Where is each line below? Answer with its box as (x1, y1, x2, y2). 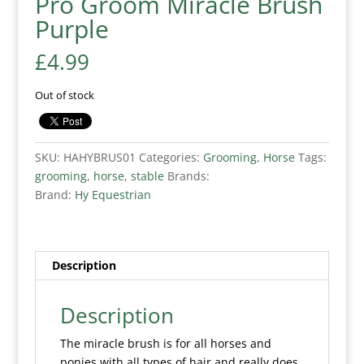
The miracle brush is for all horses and (59, 336, 271, 351)
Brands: (163, 168, 210, 184)
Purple (34, 12, 109, 45)
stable (130, 168, 164, 184)
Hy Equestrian (74, 187, 151, 202)
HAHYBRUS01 (63, 149, 136, 165)
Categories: (138, 149, 203, 165)
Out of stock (34, 88, 94, 102)
